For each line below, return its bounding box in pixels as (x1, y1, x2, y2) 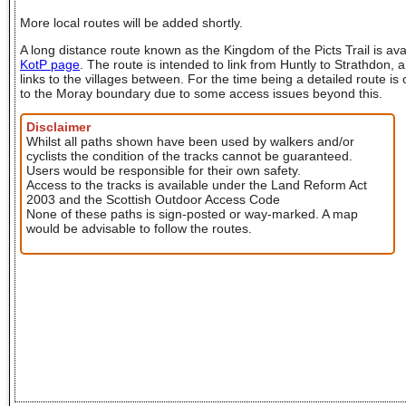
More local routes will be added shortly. (20, 15, 243, 30)
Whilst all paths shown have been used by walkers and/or (26, 134, 354, 149)
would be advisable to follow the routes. (26, 221, 252, 236)
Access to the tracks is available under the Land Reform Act (26, 178, 367, 192)
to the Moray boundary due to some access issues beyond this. (20, 86, 382, 101)
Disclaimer (26, 120, 91, 134)
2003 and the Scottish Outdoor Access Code (26, 192, 280, 207)
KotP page (20, 57, 80, 72)
